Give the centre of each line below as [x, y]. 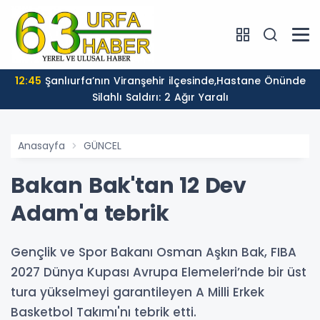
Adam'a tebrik [90, 214]
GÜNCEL [102, 146]
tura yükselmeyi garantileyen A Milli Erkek [137, 292]
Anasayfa [41, 146]
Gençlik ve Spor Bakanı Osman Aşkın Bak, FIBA [154, 252]
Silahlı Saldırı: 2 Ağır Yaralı [160, 97]
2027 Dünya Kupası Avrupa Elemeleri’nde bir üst [159, 272]
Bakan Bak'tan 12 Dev [129, 186]
